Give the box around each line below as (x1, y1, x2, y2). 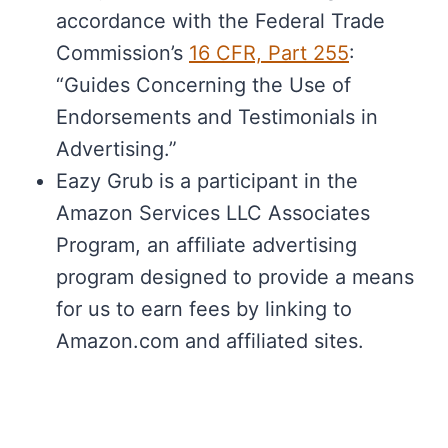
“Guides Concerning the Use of (56, 73, 351, 98)
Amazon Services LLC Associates (56, 201, 370, 226)
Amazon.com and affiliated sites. (56, 329, 364, 354)
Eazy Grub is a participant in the (56, 169, 358, 194)
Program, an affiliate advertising (56, 233, 357, 258)
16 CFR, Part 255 (189, 41, 349, 66)
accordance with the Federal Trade (56, 9, 385, 34)
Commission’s (56, 41, 189, 66)
